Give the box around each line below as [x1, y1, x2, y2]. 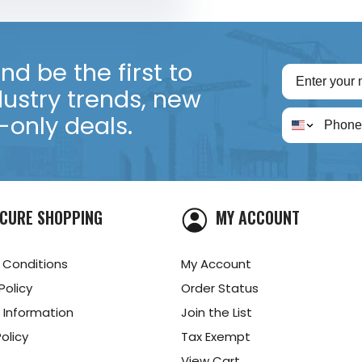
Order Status [181, 279, 259, 297]
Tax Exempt [181, 327, 250, 345]
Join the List [181, 303, 252, 321]
